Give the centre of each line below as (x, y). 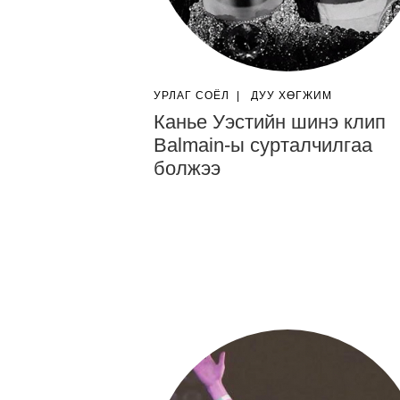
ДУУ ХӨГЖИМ (292, 96)
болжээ (187, 168)
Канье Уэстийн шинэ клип (270, 122)
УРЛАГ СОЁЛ (192, 96)
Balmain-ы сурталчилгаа (263, 145)
